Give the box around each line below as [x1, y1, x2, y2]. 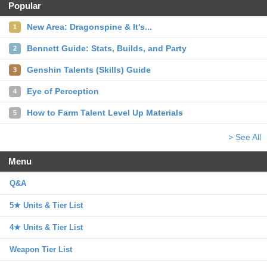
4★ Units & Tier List [10, 223, 83, 232]
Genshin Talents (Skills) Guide [27, 65, 151, 74]
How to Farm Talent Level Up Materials [27, 108, 183, 117]
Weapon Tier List [10, 245, 72, 254]
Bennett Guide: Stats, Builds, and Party [27, 44, 187, 53]
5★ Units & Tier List [10, 201, 83, 210]
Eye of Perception [27, 86, 99, 96]
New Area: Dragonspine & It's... [27, 22, 152, 32]
